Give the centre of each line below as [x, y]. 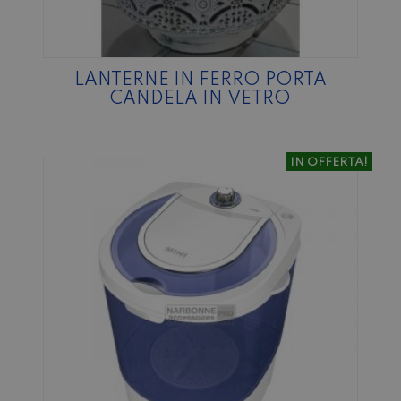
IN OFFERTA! [329, 162]
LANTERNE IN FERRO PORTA [200, 80]
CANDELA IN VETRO [200, 99]
